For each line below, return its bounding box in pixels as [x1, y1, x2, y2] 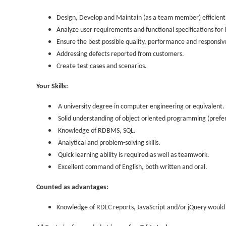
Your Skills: [36, 83, 68, 91]
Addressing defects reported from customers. [56, 50, 184, 59]
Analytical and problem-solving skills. [56, 139, 160, 147]
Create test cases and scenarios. [56, 63, 147, 71]
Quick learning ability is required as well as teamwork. [56, 151, 209, 159]
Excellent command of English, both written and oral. [56, 163, 207, 172]
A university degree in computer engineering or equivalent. [56, 103, 224, 111]
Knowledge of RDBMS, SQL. [56, 127, 136, 135]
